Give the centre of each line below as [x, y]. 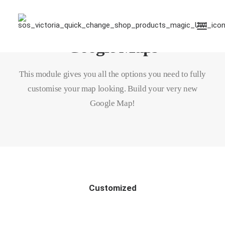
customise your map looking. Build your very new [113, 89]
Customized [113, 188]
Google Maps [113, 47]
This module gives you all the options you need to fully [113, 74]
